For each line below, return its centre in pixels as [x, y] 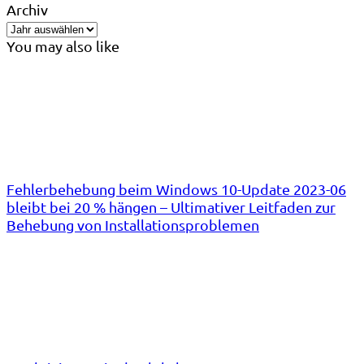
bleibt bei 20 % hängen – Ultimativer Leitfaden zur [171, 206]
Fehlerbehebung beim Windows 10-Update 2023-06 [176, 188]
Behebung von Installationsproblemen [133, 224]
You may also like [63, 45]
